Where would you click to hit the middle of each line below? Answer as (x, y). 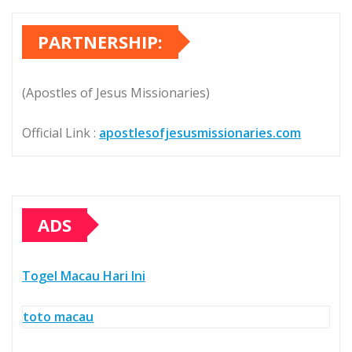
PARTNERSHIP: (100, 41)
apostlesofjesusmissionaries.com (200, 132)
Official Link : (60, 132)
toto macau (58, 316)
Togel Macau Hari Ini (84, 275)
